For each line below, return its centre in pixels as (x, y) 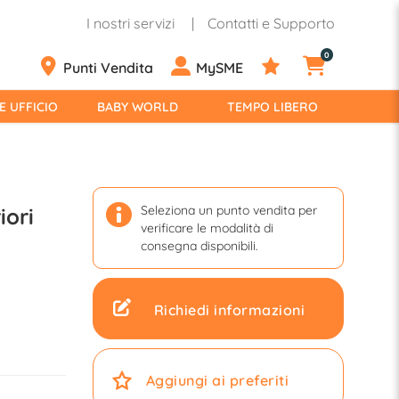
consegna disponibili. (199, 246)
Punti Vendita (108, 67)
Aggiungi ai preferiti (217, 380)
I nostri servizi (130, 23)
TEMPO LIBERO (273, 107)
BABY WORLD (137, 107)
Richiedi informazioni (229, 310)
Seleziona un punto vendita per (228, 210)
